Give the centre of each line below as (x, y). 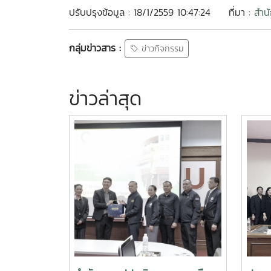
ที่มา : (241, 12)
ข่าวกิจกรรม (161, 49)
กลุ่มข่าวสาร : (95, 47)
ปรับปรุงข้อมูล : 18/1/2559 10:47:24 (140, 12)
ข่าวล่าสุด (105, 99)
